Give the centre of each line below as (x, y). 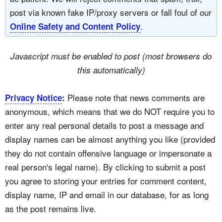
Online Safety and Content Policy (75, 26)
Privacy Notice (33, 97)
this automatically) (111, 70)
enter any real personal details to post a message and (104, 125)
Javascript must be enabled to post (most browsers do (111, 56)
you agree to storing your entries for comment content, (106, 180)
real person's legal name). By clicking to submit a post (105, 166)
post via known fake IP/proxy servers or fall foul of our (111, 12)
